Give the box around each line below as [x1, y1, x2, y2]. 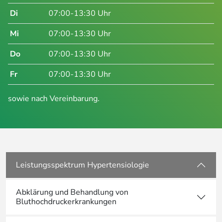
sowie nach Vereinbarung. [8, 93, 100, 105]
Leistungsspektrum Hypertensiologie [16, 159, 149, 170]
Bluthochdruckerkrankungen [16, 196, 116, 208]
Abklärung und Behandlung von [16, 187, 128, 198]
